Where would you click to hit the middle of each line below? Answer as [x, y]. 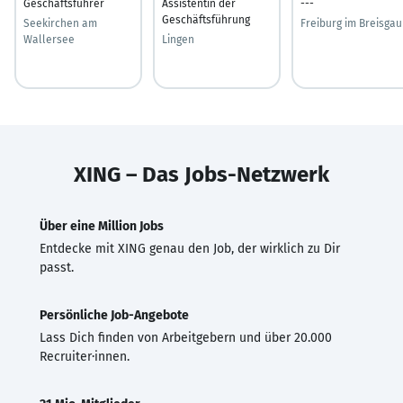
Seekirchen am [60, 23]
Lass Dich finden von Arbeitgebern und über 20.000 [186, 337]
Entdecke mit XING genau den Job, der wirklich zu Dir [190, 248]
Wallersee [49, 39]
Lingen [178, 39]
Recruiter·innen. [85, 356]
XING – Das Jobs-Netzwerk [201, 174]
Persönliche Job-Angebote [114, 315]
